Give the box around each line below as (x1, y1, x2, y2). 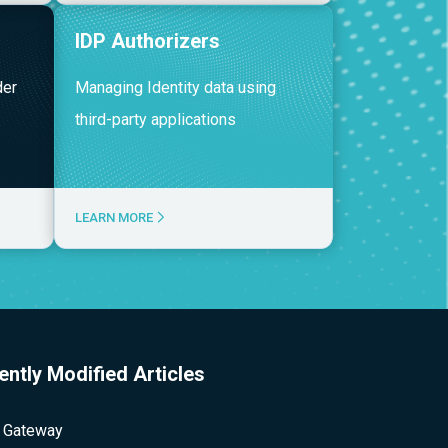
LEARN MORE (75, 210, 157, 225)
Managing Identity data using (75, 78, 277, 97)
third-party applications (75, 110, 237, 129)
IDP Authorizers (75, 29, 221, 53)
